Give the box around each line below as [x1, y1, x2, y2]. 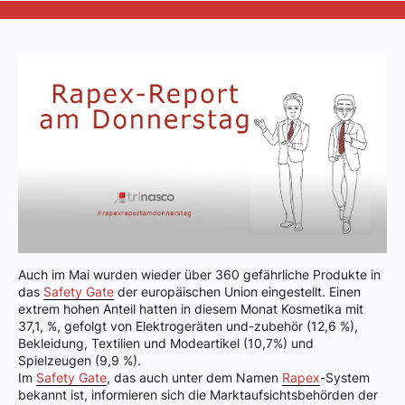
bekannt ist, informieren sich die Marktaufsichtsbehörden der [18, 387, 378, 403]
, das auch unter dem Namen [107, 370, 282, 386]
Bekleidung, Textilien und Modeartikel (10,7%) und [18, 335, 314, 352]
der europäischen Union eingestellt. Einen [114, 284, 361, 300]
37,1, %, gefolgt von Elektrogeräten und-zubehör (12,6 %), [18, 318, 358, 334]
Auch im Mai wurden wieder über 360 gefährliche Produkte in [18, 267, 381, 283]
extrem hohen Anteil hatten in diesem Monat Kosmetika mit [18, 301, 363, 317]
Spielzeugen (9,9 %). [18, 353, 141, 369]
